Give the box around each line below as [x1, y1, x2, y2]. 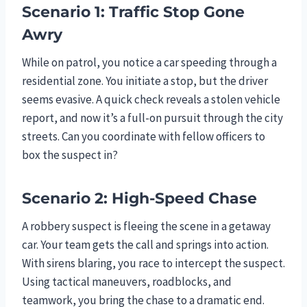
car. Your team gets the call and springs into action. [22, 236, 269, 252]
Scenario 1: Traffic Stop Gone [22, 2, 245, 21]
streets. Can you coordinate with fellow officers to [22, 128, 265, 144]
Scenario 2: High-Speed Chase [22, 188, 257, 208]
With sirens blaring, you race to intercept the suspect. [22, 255, 285, 271]
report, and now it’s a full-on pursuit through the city [22, 110, 283, 125]
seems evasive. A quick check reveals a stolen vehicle [22, 91, 280, 107]
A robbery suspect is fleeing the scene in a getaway [22, 218, 271, 234]
